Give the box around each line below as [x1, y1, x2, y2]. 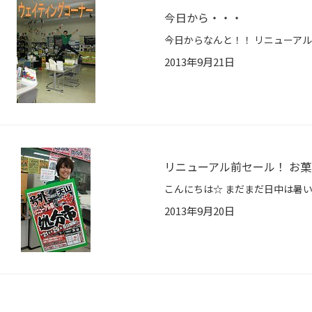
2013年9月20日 [164, 203, 235, 219]
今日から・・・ [164, 9, 242, 26]
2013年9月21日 [164, 54, 235, 70]
